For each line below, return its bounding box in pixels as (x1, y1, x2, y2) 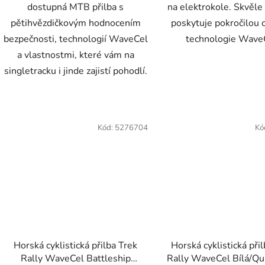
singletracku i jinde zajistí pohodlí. (4, 64, 147, 77)
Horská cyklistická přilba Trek (14, 239, 138, 253)
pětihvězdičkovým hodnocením (10, 16, 141, 30)
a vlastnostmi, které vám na (17, 48, 134, 62)
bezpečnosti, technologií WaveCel (4, 32, 148, 46)
